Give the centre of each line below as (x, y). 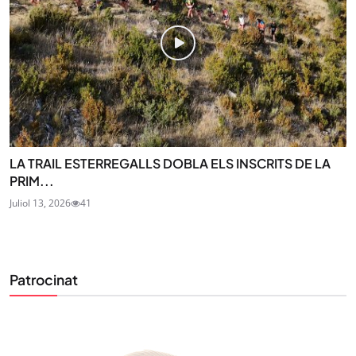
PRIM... (32, 181)
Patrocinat (44, 280)
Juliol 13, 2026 (40, 203)
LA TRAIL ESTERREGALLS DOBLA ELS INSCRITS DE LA (170, 164)
